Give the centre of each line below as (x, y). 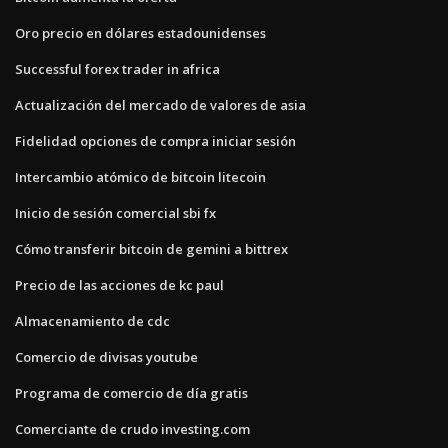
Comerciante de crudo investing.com (132, 428)
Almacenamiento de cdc (92, 320)
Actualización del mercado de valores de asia (160, 104)
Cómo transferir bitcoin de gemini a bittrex (151, 248)
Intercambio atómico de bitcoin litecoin (140, 176)
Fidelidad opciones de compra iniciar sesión (155, 140)
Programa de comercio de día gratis (131, 392)
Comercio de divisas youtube (106, 356)
